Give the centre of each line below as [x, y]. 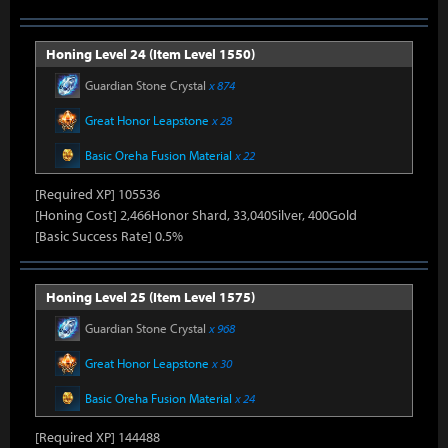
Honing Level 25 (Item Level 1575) [150, 297]
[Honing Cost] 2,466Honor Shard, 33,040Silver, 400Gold [196, 215]
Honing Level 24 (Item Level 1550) [150, 54]
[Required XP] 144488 [97, 437]
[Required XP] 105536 [97, 194]
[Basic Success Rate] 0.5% [109, 236]
